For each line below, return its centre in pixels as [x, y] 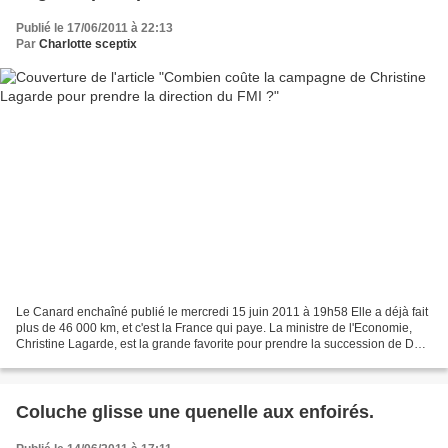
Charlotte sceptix [88, 44]
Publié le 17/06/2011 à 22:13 [94, 28]
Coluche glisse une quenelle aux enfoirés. [195, 411]
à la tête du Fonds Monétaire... [98, 359]
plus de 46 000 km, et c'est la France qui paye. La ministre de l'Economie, [214, 327]
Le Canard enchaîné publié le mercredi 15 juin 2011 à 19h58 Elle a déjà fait [222, 311]
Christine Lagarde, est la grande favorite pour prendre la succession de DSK [223, 343]
